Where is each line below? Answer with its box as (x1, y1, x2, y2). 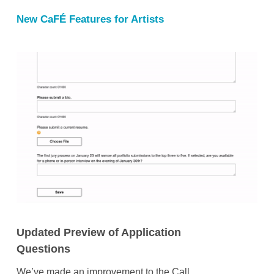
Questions (16, 242, 70, 255)
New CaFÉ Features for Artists (16, 13, 164, 26)
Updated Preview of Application (16, 226, 181, 239)
